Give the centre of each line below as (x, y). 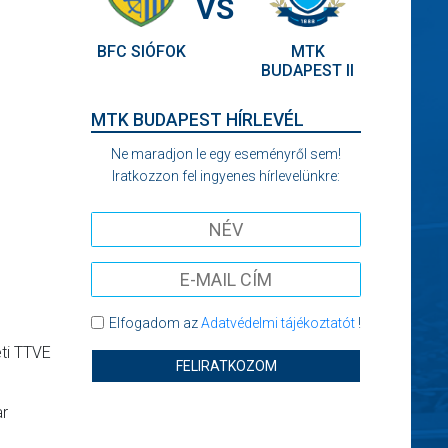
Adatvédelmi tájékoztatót (277, 323)
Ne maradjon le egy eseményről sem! (226, 154)
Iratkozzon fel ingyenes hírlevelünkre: (226, 176)
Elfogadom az (154, 323)
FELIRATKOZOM (226, 366)
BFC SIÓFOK (141, 51)
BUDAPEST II (307, 70)
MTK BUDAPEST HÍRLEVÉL (197, 120)
